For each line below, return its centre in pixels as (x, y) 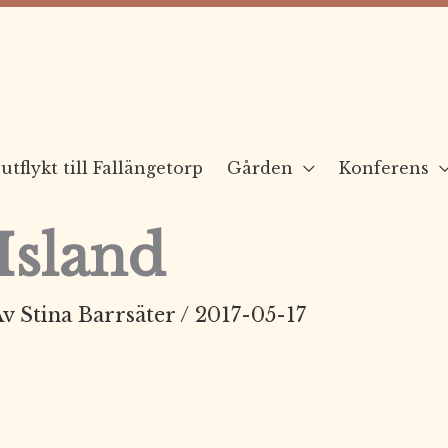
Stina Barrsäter (100, 314)
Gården (260, 167)
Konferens (384, 167)
